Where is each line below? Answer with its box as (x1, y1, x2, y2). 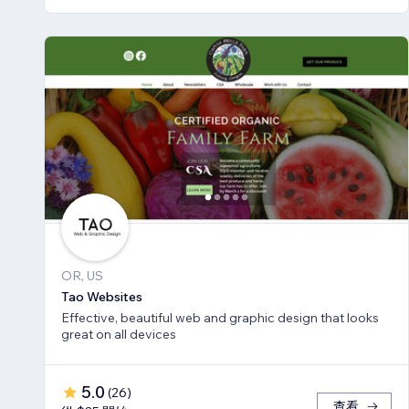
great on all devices (61, 326, 176, 343)
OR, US (61, 267, 103, 285)
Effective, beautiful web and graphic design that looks (61, 309, 379, 327)
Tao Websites (61, 288, 142, 306)
